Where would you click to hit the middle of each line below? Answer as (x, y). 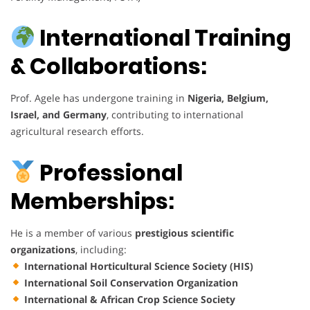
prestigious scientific (184, 232)
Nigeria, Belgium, (228, 98)
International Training (164, 38)
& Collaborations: (109, 66)
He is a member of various (73, 232)
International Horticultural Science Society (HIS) (138, 266)
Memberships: (92, 201)
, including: (101, 249)
